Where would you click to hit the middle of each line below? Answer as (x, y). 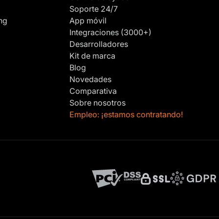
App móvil (88, 20)
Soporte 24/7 (94, 9)
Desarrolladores (99, 44)
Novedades (90, 79)
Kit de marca (92, 55)
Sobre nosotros (98, 102)
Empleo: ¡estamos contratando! (126, 114)
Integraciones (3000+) (110, 32)
